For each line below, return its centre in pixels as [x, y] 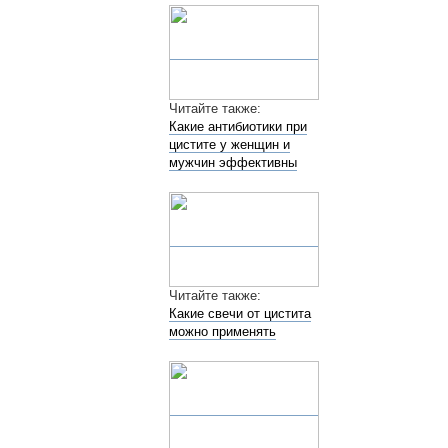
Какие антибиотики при [237, 127]
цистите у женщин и [229, 145]
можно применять [222, 332]
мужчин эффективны [232, 163]
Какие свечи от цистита [239, 314]
